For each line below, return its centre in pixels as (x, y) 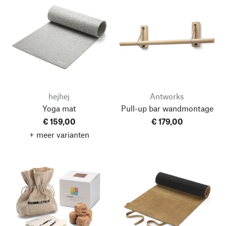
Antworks (167, 96)
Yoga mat (59, 108)
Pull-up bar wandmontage (167, 108)
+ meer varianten (59, 134)
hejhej (59, 96)
